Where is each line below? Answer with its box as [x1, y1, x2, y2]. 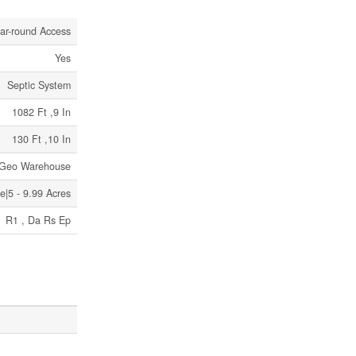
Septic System [7, 78, 71, 92]
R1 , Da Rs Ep [6, 213, 71, 227]
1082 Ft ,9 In [12, 105, 71, 119]
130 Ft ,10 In [12, 132, 71, 146]
